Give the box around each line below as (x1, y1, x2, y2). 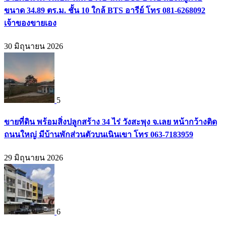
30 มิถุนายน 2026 (4, 41, 63, 50)
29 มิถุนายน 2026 (4, 153, 63, 162)
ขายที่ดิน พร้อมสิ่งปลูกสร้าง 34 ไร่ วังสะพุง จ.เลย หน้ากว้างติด (4, 118, 217, 127)
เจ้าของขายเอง (4, 18, 56, 27)
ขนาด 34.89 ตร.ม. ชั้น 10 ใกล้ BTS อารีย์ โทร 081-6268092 (4, 6, 205, 15)
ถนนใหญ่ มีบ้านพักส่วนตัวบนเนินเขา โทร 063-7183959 (4, 130, 193, 139)
